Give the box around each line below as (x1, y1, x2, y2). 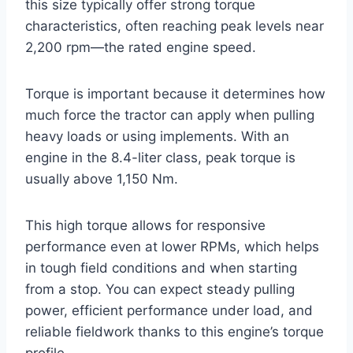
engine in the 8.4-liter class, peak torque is (25, 149, 295, 165)
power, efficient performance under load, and (25, 302, 313, 318)
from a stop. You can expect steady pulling (25, 281, 295, 297)
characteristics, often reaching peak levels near (25, 17, 324, 34)
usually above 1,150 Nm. (25, 170, 178, 187)
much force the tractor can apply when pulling (25, 106, 314, 123)
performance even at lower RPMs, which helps (25, 238, 319, 255)
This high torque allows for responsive (25, 217, 266, 233)
